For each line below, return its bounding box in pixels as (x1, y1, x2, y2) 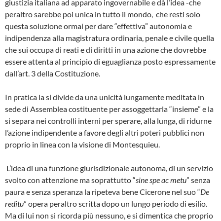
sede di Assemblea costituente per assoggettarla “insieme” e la (5, 104, 214, 113)
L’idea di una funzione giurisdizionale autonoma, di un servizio (5, 163, 213, 173)
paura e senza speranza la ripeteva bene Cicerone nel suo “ (5, 186, 200, 196)
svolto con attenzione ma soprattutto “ (5, 175, 136, 184)
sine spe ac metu (136, 175, 186, 184)
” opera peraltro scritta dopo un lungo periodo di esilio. (24, 198, 207, 208)
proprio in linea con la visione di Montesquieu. (5, 139, 160, 149)
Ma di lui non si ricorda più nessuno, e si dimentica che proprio (5, 210, 213, 220)
